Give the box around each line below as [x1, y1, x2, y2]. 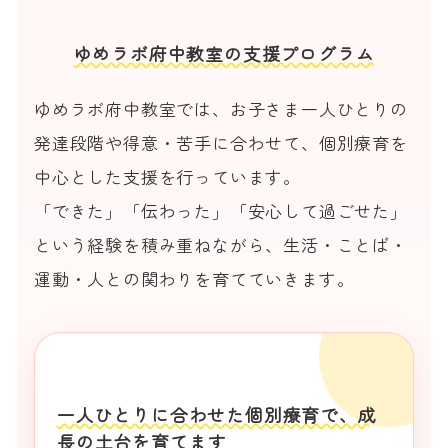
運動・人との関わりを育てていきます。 [34, 266, 355, 292]
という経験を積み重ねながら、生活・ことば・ [34, 232, 408, 258]
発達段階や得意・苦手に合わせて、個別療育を [34, 130, 408, 156]
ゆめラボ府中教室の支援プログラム [73, 41, 375, 67]
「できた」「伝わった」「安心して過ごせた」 [34, 198, 408, 224]
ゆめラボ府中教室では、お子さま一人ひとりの [34, 96, 408, 122]
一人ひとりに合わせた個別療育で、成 [57, 402, 377, 428]
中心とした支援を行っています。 [34, 164, 301, 190]
